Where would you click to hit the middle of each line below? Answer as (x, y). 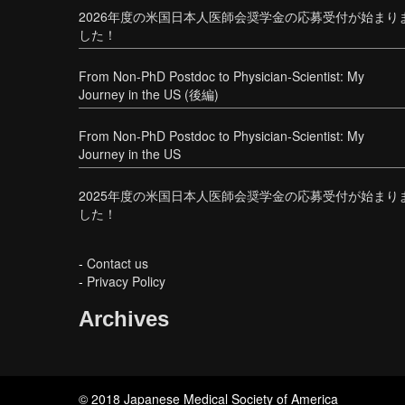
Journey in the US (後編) (149, 94)
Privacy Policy (126, 282)
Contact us (118, 264)
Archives (124, 319)
